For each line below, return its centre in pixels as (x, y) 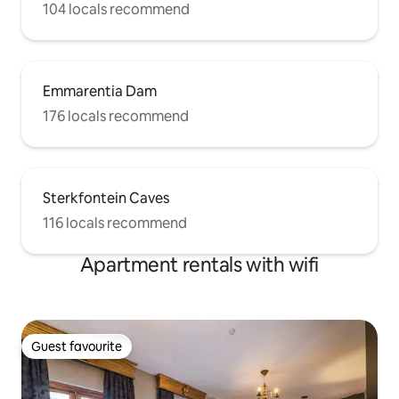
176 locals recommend (116, 116)
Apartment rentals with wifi (199, 265)
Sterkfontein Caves (106, 198)
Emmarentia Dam (100, 91)
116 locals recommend (115, 223)
